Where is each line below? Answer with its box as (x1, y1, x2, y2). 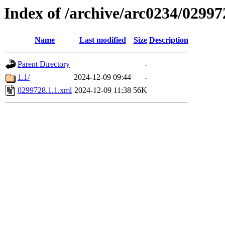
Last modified (79, 36, 126, 45)
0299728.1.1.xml (18, 86, 72, 95)
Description (149, 36, 188, 45)
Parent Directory (18, 60, 70, 69)
